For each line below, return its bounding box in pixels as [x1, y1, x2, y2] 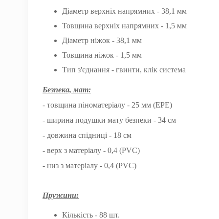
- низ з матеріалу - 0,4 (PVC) [43, 161, 136, 170]
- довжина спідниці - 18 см [43, 131, 131, 139]
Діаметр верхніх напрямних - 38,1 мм [62, 7, 187, 15]
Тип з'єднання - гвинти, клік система [62, 66, 186, 74]
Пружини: [43, 191, 79, 199]
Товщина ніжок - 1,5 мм [62, 51, 142, 59]
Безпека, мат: [43, 86, 91, 94]
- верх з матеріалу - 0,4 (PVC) [43, 146, 140, 154]
